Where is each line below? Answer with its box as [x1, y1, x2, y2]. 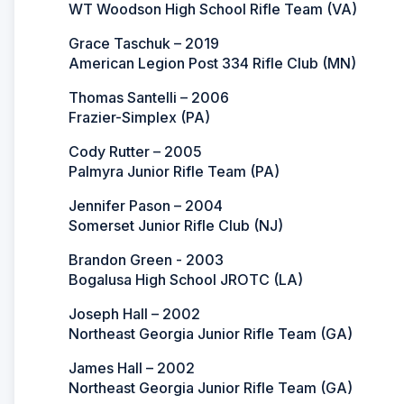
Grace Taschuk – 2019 [69, 33, 219, 52]
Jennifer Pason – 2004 [69, 196, 223, 215]
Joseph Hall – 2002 [69, 304, 200, 323]
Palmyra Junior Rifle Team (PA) [69, 161, 280, 180]
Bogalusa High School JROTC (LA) [69, 270, 303, 289]
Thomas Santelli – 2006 [69, 87, 229, 106]
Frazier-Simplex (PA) [69, 107, 210, 126]
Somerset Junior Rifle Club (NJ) [69, 216, 283, 234]
